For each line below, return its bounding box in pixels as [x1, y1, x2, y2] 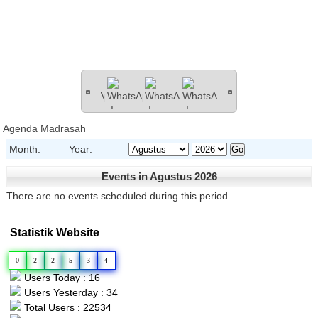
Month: [9, 143, 41, 155]
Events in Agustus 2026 [101, 170, 217, 182]
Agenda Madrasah [3, 122, 87, 134]
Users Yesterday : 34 [21, 286, 119, 298]
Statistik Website [10, 226, 100, 239]
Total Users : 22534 [21, 301, 112, 313]
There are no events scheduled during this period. [6, 190, 231, 202]
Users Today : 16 [21, 271, 101, 283]
